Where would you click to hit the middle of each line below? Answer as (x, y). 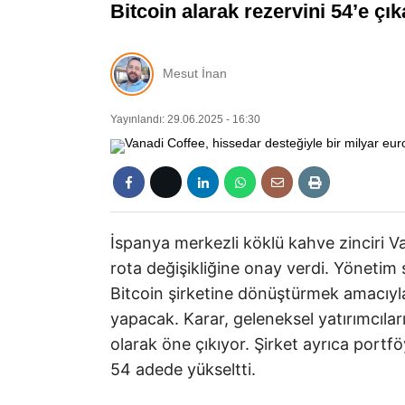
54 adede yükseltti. (183, 369)
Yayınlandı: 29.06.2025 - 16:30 (185, 119)
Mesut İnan (195, 74)
